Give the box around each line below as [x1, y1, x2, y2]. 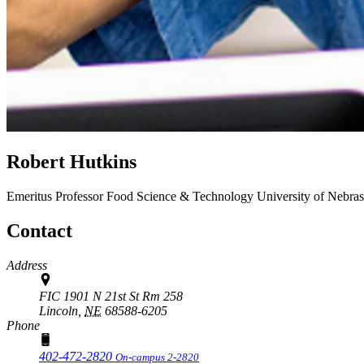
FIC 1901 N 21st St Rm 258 [39, 288, 183, 303]
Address [6, 258, 47, 272]
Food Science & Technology [106, 188, 253, 203]
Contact [6, 219, 72, 241]
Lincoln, [39, 303, 81, 318]
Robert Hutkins [6, 150, 136, 172]
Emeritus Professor [6, 188, 106, 203]
